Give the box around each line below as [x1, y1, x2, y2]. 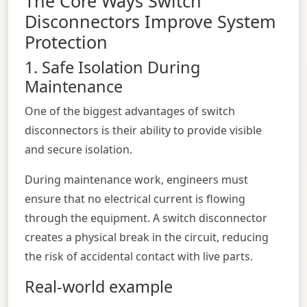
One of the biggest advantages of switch [25, 103, 235, 119]
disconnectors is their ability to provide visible [25, 122, 262, 138]
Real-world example [25, 275, 173, 297]
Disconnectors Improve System [25, 9, 276, 33]
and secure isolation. [25, 141, 132, 157]
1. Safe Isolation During [25, 56, 200, 78]
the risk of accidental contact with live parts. [25, 248, 253, 264]
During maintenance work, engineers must [25, 171, 248, 187]
